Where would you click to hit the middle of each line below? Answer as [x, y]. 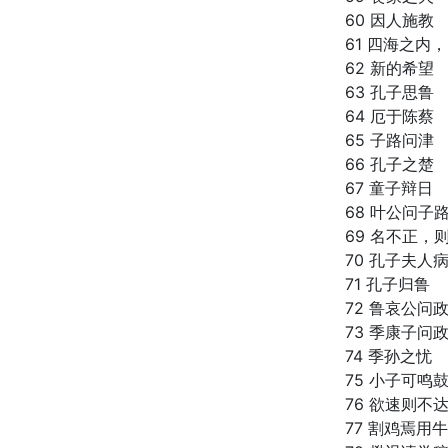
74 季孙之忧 [388, 356]
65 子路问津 [389, 140]
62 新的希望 [389, 68]
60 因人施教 [389, 20]
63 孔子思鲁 [389, 92]
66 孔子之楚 [389, 164]
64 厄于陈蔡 [389, 116]
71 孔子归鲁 [387, 284]
